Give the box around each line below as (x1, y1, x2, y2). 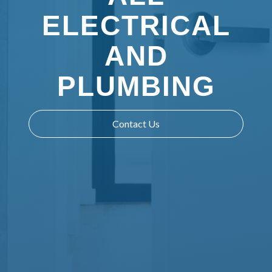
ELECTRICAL (41, 10, 231, 42)
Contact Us (112, 118, 160, 130)
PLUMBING (56, 71, 216, 103)
